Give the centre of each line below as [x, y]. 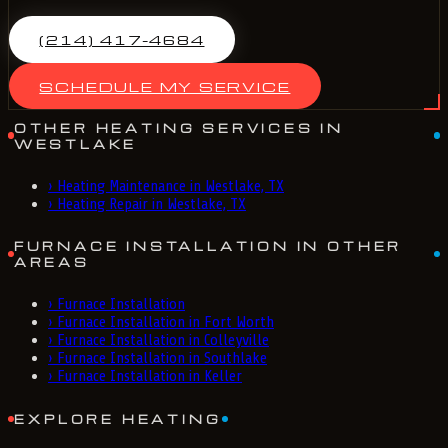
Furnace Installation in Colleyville [163, 340]
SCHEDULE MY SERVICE [165, 85]
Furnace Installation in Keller [149, 376]
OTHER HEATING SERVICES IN [179, 127]
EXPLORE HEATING [118, 418]
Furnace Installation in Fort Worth [165, 322]
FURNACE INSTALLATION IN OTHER [208, 246]
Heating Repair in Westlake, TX [151, 203]
